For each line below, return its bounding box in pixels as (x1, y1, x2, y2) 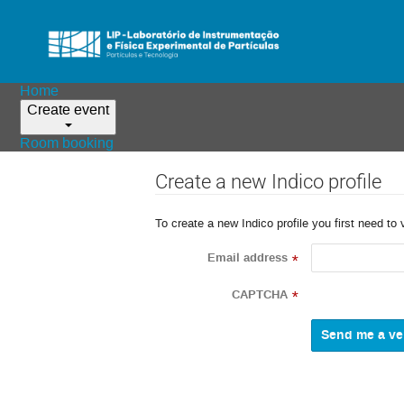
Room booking (20, 133, 115, 152)
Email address (207, 250, 288, 267)
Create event (27, 100, 110, 119)
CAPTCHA (232, 286, 288, 303)
